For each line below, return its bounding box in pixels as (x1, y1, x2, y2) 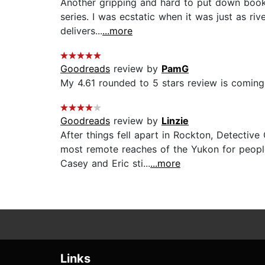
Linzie (161, 115, 189, 127)
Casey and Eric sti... (60, 157, 150, 170)
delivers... (60, 25, 102, 37)
